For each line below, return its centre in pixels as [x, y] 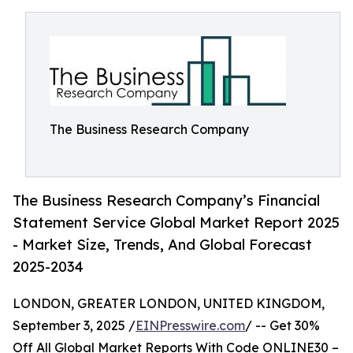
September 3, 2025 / [74, 326]
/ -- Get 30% [282, 326]
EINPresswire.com [190, 326]
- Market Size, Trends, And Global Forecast [162, 245]
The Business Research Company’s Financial [166, 201]
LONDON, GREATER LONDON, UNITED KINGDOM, [169, 304]
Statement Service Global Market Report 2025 [176, 223]
